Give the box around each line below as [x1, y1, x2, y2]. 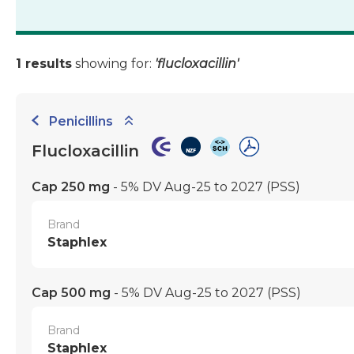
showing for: [72, 55, 155, 71]
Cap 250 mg [32, 179, 110, 194]
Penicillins [49, 114, 113, 129]
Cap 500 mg [32, 284, 111, 300]
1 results [16, 55, 72, 71]
